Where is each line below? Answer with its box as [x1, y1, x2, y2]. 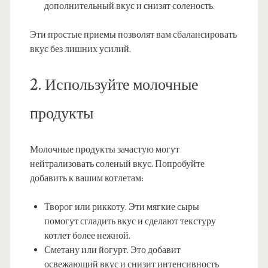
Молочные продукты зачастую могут [29, 144, 179, 156]
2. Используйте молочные [29, 75, 199, 96]
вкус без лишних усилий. [29, 43, 131, 56]
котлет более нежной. [44, 230, 130, 242]
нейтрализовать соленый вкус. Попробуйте [29, 158, 205, 170]
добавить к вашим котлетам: [29, 172, 144, 185]
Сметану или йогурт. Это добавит [44, 244, 181, 257]
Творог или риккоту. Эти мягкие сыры [44, 201, 199, 214]
